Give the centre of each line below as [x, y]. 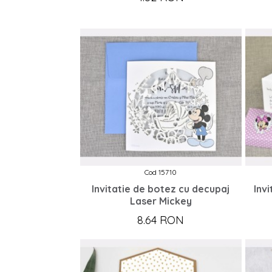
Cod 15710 [161, 172]
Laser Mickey [161, 201]
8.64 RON [161, 220]
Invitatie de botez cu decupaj [161, 189]
